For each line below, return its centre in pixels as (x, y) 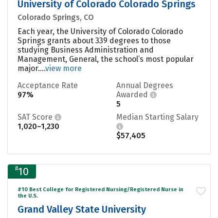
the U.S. (28, 196)
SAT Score (36, 117)
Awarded (133, 94)
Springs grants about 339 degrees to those (94, 40)
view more (64, 68)
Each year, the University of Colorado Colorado (100, 31)
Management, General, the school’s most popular (106, 59)
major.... (31, 68)
